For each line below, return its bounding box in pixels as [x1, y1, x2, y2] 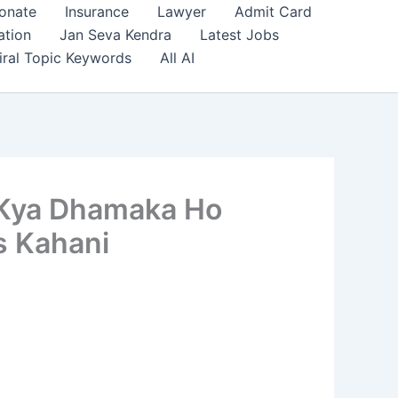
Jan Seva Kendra [60, 26, 171, 44]
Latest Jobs [200, 26, 279, 44]
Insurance [65, 3, 129, 20]
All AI [160, 49, 195, 67]
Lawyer [157, 3, 206, 20]
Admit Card [235, 3, 312, 20]
